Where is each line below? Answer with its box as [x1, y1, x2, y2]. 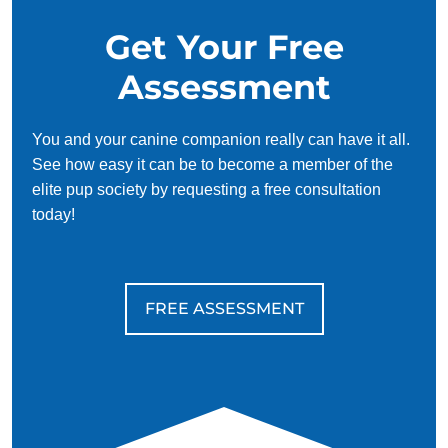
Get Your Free [104, 26, 344, 68]
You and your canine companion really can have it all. [32, 131, 410, 149]
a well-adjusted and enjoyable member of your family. [12, 15, 388, 33]
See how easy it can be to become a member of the [32, 156, 393, 174]
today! [32, 206, 75, 224]
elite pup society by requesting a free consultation [32, 181, 381, 199]
